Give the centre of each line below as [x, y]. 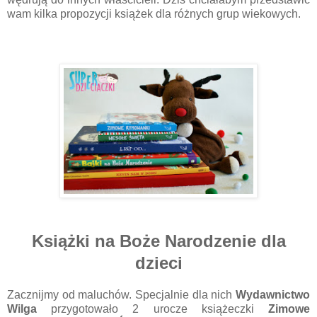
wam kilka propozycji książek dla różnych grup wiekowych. [154, 13]
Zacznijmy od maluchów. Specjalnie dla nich [121, 294]
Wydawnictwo [273, 294]
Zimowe [289, 309]
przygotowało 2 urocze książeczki [152, 309]
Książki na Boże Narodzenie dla [158, 241]
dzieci [158, 263]
